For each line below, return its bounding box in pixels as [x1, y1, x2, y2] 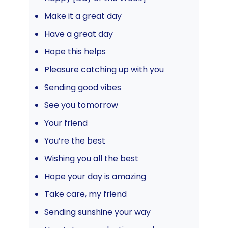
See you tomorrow [44, 99, 118, 111]
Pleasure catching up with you [44, 64, 164, 76]
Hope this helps [44, 46, 106, 58]
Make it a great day [44, 10, 122, 22]
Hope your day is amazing [44, 170, 146, 183]
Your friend [44, 117, 88, 129]
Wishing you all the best [44, 153, 138, 165]
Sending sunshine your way [44, 206, 151, 218]
